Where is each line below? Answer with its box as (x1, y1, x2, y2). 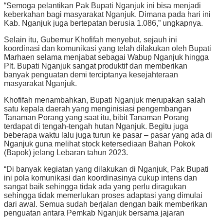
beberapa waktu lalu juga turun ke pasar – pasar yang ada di (4, 131, 212, 140)
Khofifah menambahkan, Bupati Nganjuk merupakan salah (4, 96, 205, 105)
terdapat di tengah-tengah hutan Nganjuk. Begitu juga (4, 122, 188, 131)
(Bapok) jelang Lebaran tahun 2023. (4, 148, 128, 157)
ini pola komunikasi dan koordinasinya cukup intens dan (4, 174, 197, 182)
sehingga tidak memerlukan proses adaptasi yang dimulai (4, 191, 202, 200)
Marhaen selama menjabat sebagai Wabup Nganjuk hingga (4, 53, 209, 62)
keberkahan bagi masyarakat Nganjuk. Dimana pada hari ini (4, 10, 211, 19)
